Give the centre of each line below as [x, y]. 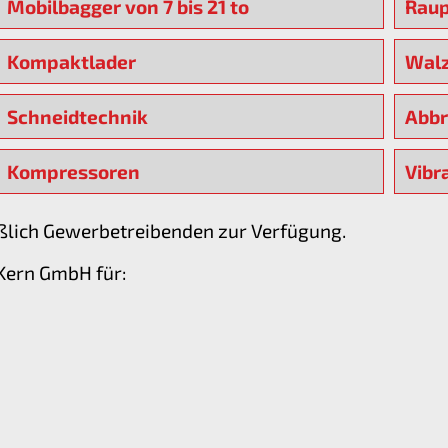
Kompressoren [73, 172]
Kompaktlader [71, 62]
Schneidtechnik [77, 117]
